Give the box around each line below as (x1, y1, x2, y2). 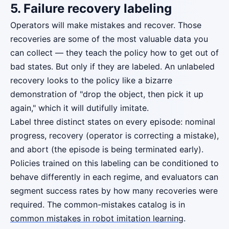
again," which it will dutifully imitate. (10, 103, 149, 113)
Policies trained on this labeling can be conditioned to (10, 158, 219, 168)
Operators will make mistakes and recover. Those (10, 20, 201, 30)
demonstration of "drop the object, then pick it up (10, 89, 203, 99)
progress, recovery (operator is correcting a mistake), (10, 130, 219, 141)
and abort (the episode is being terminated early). (10, 144, 203, 154)
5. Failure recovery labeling (10, 1, 172, 16)
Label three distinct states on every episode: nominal (10, 117, 215, 127)
